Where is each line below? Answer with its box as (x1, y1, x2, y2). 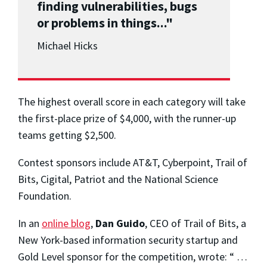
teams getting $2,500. (18, 128, 116, 142)
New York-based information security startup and (18, 233, 238, 247)
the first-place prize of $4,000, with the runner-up (18, 111, 236, 126)
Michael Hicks (37, 39, 98, 53)
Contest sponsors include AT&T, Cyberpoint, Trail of (18, 156, 247, 170)
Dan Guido (95, 216, 145, 231)
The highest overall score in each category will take (18, 95, 246, 109)
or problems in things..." (37, 15, 173, 32)
